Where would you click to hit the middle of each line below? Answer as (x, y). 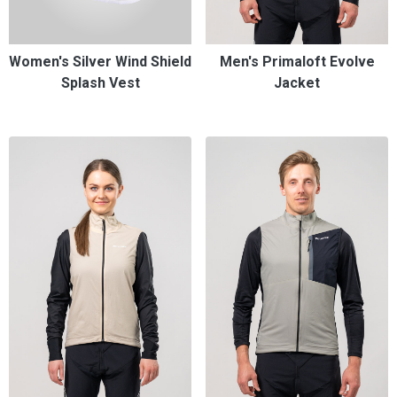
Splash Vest (100, 83)
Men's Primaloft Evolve (297, 62)
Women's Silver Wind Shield (100, 62)
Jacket (297, 83)
